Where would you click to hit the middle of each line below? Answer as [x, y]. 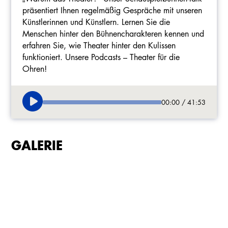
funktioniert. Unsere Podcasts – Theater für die [101, 57]
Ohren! [35, 69]
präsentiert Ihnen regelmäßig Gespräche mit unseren [112, 10]
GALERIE [37, 145]
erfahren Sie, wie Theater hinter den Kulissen [99, 45]
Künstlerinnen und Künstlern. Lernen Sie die [96, 22]
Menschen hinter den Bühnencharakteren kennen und [113, 34]
